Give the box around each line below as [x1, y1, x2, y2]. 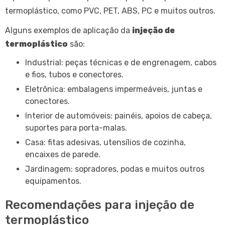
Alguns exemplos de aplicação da [5, 25, 132, 35]
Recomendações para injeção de [5, 197, 194, 212]
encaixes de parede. [25, 149, 100, 159]
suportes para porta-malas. [25, 123, 127, 133]
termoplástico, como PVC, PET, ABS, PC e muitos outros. [5, 6, 215, 16]
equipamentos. [25, 176, 81, 186]
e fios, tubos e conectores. [25, 69, 124, 79]
